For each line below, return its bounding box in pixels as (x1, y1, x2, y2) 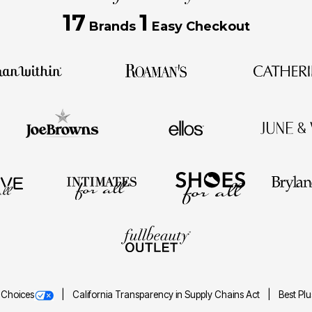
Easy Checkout (148, 19, 250, 35)
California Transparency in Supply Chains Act (72, 288, 262, 300)
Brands (85, 19, 139, 35)
